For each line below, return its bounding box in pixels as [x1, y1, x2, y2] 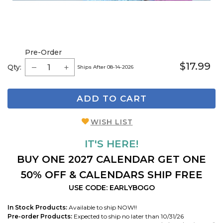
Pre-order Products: [7, 212, 72, 220]
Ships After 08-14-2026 [77, 64, 133, 70]
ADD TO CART [76, 94, 147, 104]
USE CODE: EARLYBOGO [68, 183, 155, 192]
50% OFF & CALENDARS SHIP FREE [20, 168, 203, 181]
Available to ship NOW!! [67, 203, 137, 211]
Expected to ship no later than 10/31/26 [72, 212, 184, 220]
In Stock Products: [7, 203, 67, 211]
